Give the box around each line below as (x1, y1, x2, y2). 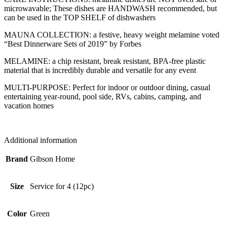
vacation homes (4, 101, 54, 110)
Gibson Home (30, 154, 75, 163)
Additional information (4, 135, 77, 144)
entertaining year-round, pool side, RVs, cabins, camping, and (4, 92, 201, 101)
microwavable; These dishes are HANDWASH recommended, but (4, 4, 217, 13)
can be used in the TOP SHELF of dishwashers (4, 13, 156, 22)
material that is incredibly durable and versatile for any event (4, 65, 196, 74)
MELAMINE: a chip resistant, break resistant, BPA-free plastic (4, 56, 206, 65)
